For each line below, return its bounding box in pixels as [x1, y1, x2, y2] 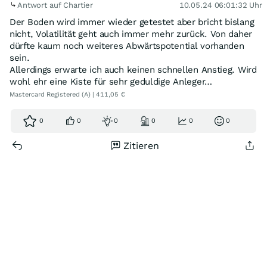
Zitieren [123, 140, 159, 151]
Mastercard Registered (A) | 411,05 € [10, 91, 125, 98]
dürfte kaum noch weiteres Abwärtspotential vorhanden [10, 41, 244, 51]
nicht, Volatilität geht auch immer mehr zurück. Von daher [10, 29, 252, 39]
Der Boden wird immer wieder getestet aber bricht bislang [10, 17, 254, 27]
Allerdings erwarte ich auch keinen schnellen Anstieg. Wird [10, 64, 257, 75]
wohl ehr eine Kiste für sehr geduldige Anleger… [10, 76, 212, 87]
